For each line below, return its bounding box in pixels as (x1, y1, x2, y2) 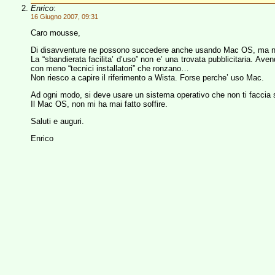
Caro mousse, (31, 28, 80, 37)
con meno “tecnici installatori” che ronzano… (31, 64, 189, 73)
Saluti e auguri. (31, 117, 84, 126)
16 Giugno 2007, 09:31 (31, 13, 98, 20)
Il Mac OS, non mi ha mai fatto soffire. (31, 99, 168, 109)
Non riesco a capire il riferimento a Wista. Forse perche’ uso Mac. (31, 73, 264, 82)
